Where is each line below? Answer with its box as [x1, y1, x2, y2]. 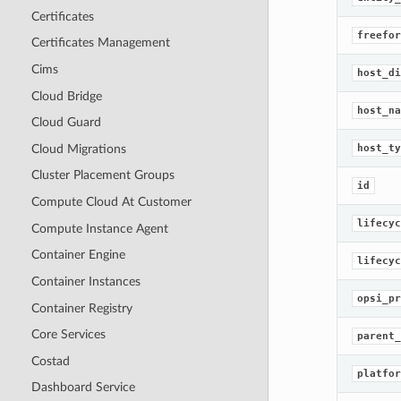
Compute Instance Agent [30, 221, 168, 235]
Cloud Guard [30, 115, 101, 130]
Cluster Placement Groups [30, 168, 175, 183]
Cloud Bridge [30, 89, 102, 103]
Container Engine [30, 248, 125, 262]
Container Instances [30, 274, 141, 288]
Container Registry [30, 301, 132, 315]
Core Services [30, 328, 106, 342]
